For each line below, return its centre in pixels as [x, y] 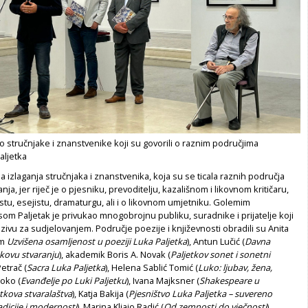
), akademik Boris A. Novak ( [115, 255]
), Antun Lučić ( [216, 242]
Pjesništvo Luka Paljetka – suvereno [200, 294]
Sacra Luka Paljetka [66, 268]
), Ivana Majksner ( [163, 281]
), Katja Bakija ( [100, 294]
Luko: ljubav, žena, [235, 268]
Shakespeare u [229, 281]
